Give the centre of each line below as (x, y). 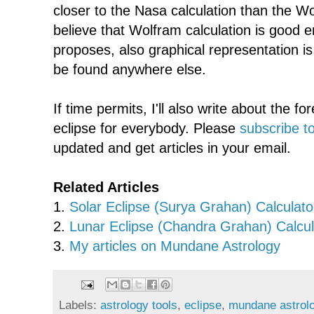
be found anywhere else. (130, 69)
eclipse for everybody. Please (147, 128)
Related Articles (107, 187)
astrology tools (139, 305)
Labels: (80, 305)
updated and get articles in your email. (172, 148)
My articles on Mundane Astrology (175, 246)
